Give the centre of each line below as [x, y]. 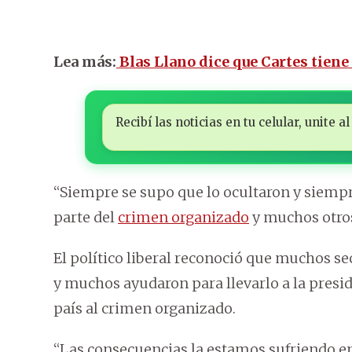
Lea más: [85, 62]
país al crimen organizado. [145, 309]
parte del [86, 218]
